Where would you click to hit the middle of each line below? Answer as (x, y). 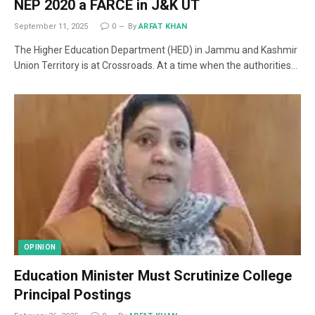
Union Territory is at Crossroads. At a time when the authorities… (156, 65)
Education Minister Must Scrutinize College (153, 276)
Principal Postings (78, 295)
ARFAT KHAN (163, 26)
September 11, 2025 (51, 26)
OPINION (40, 247)
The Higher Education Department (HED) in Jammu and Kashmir (156, 50)
